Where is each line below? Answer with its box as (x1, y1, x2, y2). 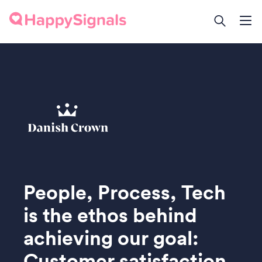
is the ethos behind (23, 202, 197, 227)
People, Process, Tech (23, 180, 226, 205)
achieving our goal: (23, 225, 199, 250)
